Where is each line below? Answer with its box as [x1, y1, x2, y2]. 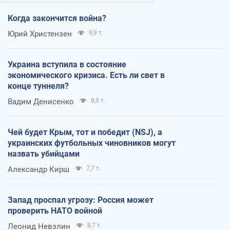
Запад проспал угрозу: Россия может [8, 195, 154, 205]
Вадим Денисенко [8, 97, 74, 106]
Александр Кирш [8, 164, 69, 174]
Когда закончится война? [8, 13, 106, 23]
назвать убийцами [8, 148, 80, 159]
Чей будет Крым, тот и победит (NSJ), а [8, 127, 162, 137]
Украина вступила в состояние [8, 59, 126, 69]
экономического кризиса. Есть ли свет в [8, 70, 165, 80]
